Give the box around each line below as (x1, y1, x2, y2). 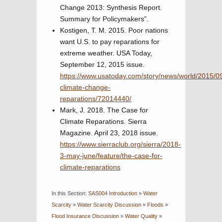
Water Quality (125, 213, 158, 219)
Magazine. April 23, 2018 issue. (60, 129, 158, 137)
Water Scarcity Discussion (77, 202, 141, 208)
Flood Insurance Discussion (52, 213, 119, 219)
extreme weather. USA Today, (60, 49, 152, 57)
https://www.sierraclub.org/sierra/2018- (60, 140, 181, 148)
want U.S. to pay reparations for (60, 38, 160, 46)
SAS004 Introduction (88, 190, 137, 196)
